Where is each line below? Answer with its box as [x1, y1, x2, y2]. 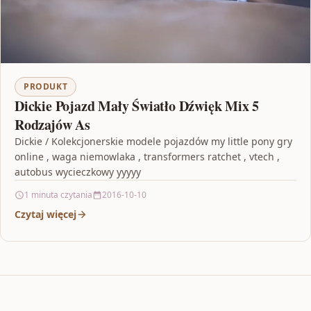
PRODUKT [24, 81, 68, 93]
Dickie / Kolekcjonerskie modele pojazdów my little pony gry [15, 135, 292, 149]
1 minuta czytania [24, 189, 92, 201]
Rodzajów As [15, 115, 90, 135]
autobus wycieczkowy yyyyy [15, 165, 141, 179]
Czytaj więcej [15, 208, 76, 221]
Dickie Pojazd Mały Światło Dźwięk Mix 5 [15, 96, 260, 117]
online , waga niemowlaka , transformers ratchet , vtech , [15, 150, 280, 164]
